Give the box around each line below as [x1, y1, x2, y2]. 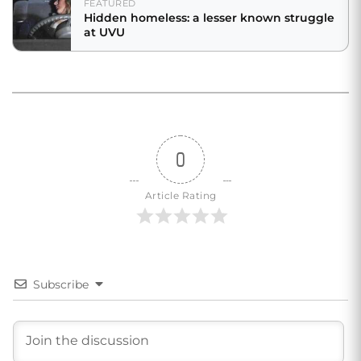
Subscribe [33, 277, 89, 292]
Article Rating [144, 189, 217, 201]
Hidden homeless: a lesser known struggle [84, 10, 334, 25]
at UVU [84, 25, 125, 39]
